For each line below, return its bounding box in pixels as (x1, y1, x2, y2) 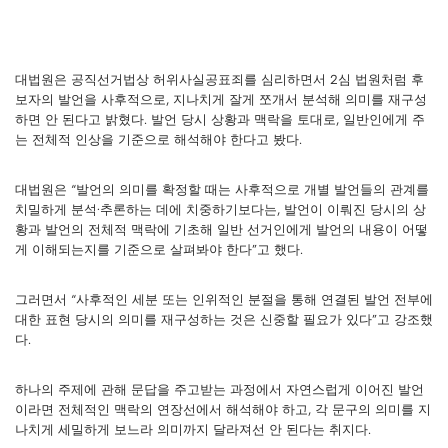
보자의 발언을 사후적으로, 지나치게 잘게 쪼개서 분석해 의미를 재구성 (15, 92, 427, 107)
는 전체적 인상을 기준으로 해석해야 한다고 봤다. (15, 132, 302, 147)
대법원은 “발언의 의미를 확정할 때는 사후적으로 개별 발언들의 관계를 (15, 182, 429, 197)
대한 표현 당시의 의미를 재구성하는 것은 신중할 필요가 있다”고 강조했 (15, 312, 433, 327)
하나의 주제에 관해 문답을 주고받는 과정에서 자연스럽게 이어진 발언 (15, 382, 424, 397)
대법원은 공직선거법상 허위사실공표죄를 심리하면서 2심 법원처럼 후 (15, 72, 424, 87)
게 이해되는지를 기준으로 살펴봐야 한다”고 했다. (15, 242, 303, 257)
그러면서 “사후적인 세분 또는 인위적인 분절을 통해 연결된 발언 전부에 (15, 292, 433, 307)
